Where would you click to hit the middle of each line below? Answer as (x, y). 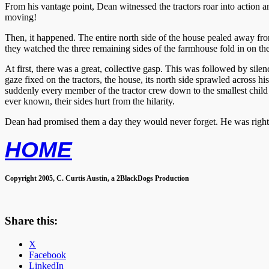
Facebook (47, 255)
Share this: (31, 221)
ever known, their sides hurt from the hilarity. (90, 101)
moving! (21, 17)
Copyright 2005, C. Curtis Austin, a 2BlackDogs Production (97, 178)
